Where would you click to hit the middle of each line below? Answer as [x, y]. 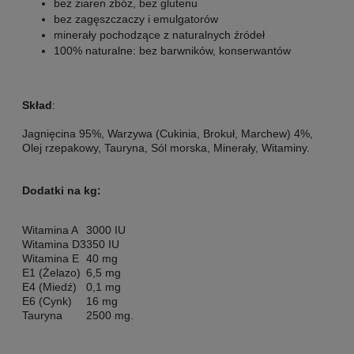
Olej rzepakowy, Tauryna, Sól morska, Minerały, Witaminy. [166, 147]
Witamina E [51, 258]
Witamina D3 [54, 244]
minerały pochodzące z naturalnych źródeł [159, 34]
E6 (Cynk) [47, 301]
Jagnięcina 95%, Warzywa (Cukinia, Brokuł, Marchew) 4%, [168, 133]
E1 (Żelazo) [51, 272]
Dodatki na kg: [62, 190]
